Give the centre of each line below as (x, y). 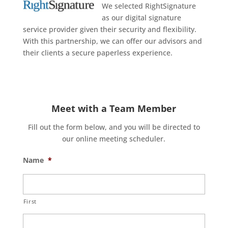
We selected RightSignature (149, 6)
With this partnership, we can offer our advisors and (112, 41)
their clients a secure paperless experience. (97, 53)
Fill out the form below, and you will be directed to (114, 127)
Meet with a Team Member (114, 108)
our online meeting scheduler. (114, 139)
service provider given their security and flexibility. (109, 29)
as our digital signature (141, 18)
